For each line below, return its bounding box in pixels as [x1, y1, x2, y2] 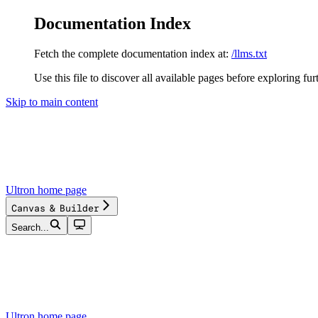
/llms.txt [231, 47, 267, 60]
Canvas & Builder [11, 202, 99, 214]
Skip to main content [6, 95, 98, 108]
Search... [11, 221, 49, 233]
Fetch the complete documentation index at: [34, 47, 229, 60]
